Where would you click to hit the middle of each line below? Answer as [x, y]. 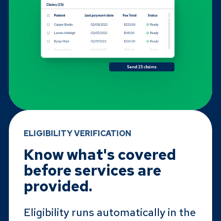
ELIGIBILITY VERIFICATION [77, 134]
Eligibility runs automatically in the [110, 213]
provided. [58, 186]
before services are [92, 170]
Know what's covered [100, 155]
